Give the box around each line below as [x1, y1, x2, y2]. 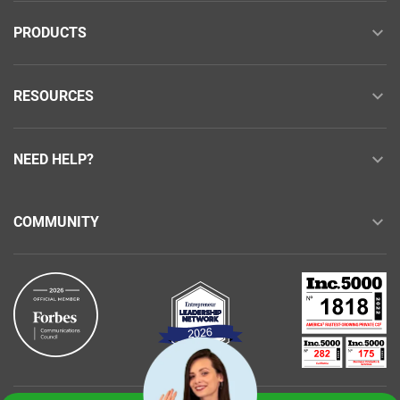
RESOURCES [13, 87, 94, 105]
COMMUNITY [13, 213, 99, 231]
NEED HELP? [13, 151, 94, 169]
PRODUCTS [13, 24, 87, 42]
